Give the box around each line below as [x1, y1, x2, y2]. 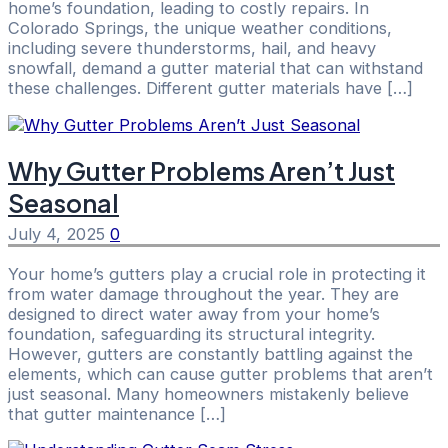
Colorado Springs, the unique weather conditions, [8, 18, 392, 39]
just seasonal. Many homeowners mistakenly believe [8, 383, 409, 404]
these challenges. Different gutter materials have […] [8, 78, 413, 99]
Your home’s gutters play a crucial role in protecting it [8, 263, 426, 284]
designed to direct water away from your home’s [8, 303, 380, 324]
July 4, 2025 [8, 224, 110, 245]
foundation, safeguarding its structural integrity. [8, 323, 375, 344]
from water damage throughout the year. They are [8, 283, 399, 304]
